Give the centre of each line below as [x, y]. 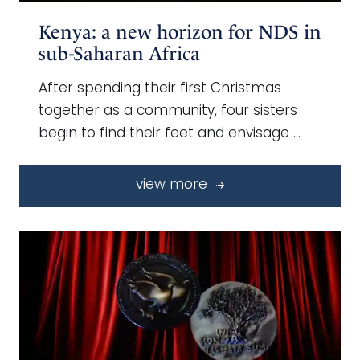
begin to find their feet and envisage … [170, 133]
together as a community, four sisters [168, 111]
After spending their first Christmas [160, 88]
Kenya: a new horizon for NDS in [180, 32]
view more [174, 185]
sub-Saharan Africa [119, 53]
